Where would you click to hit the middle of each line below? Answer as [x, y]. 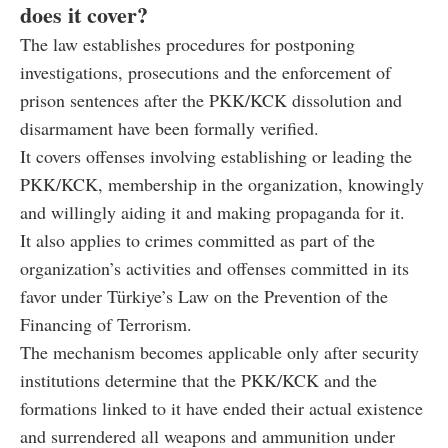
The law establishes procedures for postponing [187, 43]
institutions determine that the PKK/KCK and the [198, 379]
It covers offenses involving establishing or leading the [216, 155]
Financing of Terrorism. [106, 323]
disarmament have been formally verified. [169, 127]
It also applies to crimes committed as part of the [197, 239]
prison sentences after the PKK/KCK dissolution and [211, 99]
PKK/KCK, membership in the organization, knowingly [222, 183]
